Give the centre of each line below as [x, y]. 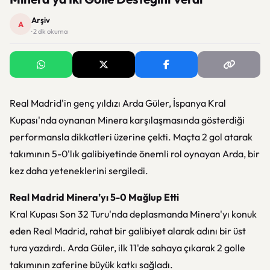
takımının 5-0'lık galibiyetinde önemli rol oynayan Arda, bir [135, 154]
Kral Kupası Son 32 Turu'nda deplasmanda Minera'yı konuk [133, 214]
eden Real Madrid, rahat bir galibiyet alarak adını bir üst [128, 231]
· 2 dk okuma [50, 31]
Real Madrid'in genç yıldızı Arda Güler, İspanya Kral [118, 103]
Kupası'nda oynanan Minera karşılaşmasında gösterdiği [127, 120]
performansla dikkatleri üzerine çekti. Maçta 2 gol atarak [131, 137]
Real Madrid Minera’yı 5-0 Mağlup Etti [94, 197]
